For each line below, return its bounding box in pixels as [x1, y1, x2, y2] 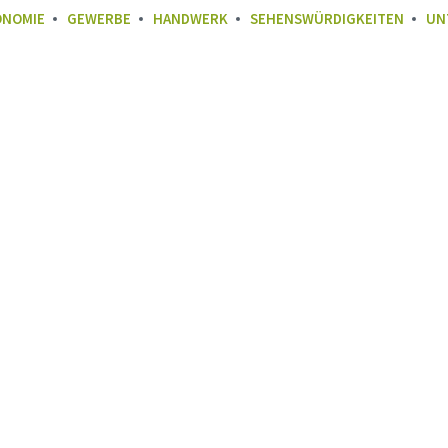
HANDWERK [153, 9, 228, 28]
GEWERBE [67, 9, 131, 28]
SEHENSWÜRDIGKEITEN [250, 9, 404, 28]
